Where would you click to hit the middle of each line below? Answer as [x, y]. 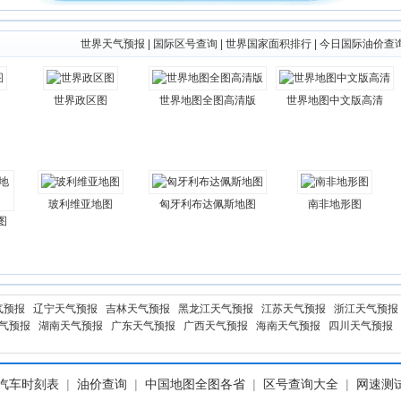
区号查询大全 [301, 384]
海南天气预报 [288, 326]
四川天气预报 [361, 326]
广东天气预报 [143, 326]
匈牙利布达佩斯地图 [208, 204]
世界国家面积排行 [269, 44]
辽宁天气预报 [65, 309]
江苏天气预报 [294, 309]
